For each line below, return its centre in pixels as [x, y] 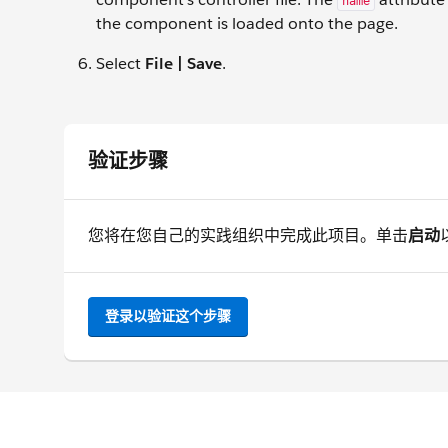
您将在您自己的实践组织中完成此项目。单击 [248, 235]
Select [120, 63]
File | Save [183, 63]
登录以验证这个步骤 [168, 316]
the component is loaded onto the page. [247, 23]
